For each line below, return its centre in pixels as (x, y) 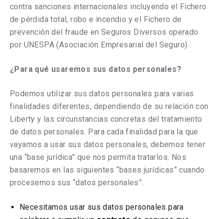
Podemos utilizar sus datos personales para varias (102, 94)
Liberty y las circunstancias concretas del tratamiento (106, 119)
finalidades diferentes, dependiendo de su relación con (109, 106)
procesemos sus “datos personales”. (77, 183)
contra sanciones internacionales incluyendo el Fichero (108, 7)
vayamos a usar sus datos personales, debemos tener (108, 144)
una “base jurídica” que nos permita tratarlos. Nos (98, 157)
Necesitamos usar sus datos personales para (102, 207)
